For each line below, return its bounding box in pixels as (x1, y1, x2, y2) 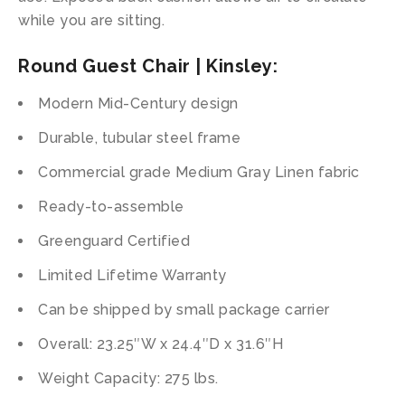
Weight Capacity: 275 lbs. (38, 370, 219, 387)
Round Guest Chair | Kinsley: (18, 55, 278, 77)
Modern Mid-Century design (38, 95, 239, 112)
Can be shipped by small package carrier (38, 301, 330, 318)
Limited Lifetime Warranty (38, 267, 227, 284)
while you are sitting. (18, 12, 165, 29)
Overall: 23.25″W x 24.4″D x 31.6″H (38, 335, 283, 353)
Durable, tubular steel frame (38, 129, 240, 146)
